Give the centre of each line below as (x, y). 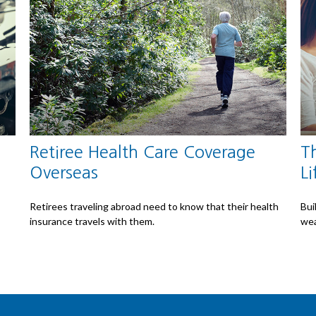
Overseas (64, 172)
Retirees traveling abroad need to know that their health (154, 206)
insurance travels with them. (92, 221)
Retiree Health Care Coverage (143, 152)
